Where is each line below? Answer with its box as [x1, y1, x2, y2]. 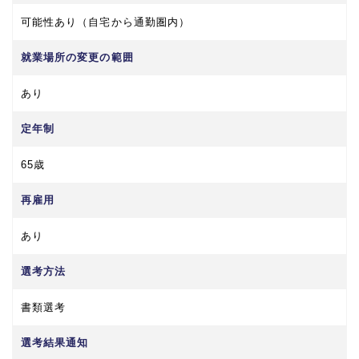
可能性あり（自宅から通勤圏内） [21, 15, 191, 28]
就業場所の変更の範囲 [21, 50, 134, 63]
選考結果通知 [21, 336, 89, 349]
